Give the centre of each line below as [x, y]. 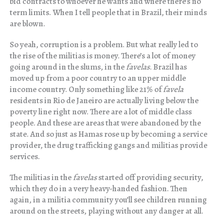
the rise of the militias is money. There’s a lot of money [103, 56]
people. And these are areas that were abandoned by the [105, 123]
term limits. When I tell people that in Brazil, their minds [108, 13]
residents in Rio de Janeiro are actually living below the [104, 101]
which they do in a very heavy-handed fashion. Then [99, 189]
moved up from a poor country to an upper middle [98, 78]
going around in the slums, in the [68, 67]
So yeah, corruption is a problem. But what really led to [104, 45]
